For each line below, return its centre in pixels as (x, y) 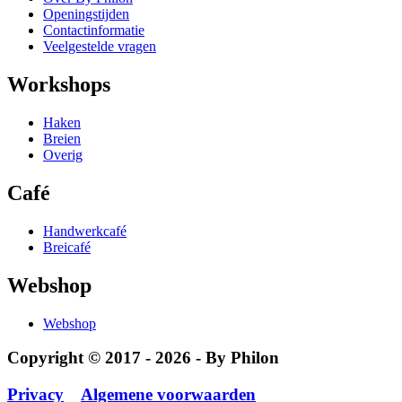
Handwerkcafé (85, 231)
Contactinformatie (94, 31)
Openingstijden (86, 14)
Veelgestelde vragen (100, 47)
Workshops (59, 85)
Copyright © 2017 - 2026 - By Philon (143, 358)
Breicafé (67, 247)
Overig (63, 155)
